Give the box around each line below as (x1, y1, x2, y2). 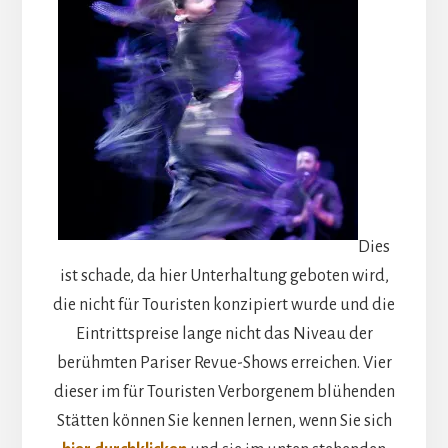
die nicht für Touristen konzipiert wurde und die (53, 295, 395, 314)
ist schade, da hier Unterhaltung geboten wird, (59, 266, 389, 285)
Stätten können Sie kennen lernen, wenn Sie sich (56, 411, 392, 430)
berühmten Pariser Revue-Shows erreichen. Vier (56, 353, 392, 372)
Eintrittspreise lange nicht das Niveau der (75, 324, 373, 343)
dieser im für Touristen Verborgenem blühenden (53, 382, 395, 401)
